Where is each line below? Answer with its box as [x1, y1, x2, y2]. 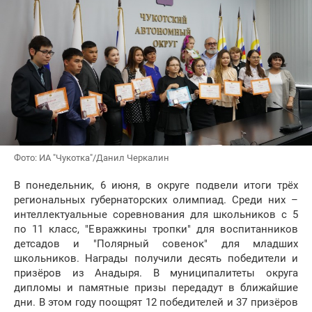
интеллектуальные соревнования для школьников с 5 [14, 208, 298, 221]
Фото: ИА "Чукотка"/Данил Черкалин [14, 153, 169, 164]
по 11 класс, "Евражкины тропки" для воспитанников [14, 223, 298, 236]
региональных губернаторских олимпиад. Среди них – [14, 194, 298, 207]
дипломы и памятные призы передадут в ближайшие [14, 281, 298, 295]
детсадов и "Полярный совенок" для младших [14, 237, 298, 251]
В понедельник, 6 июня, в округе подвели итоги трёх [14, 179, 298, 192]
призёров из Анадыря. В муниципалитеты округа [14, 267, 298, 280]
